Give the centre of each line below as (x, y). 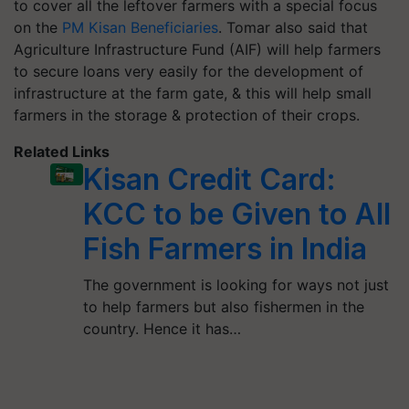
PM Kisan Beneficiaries (140, 27)
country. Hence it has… (163, 328)
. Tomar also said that (293, 27)
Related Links (62, 151)
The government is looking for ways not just (236, 284)
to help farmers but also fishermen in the (224, 306)
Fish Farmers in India (225, 248)
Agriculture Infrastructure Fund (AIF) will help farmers (197, 49)
